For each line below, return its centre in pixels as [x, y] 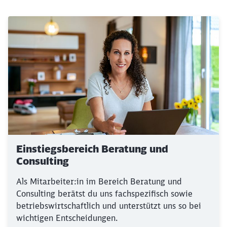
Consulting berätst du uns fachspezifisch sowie [104, 194]
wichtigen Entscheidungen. [67, 218]
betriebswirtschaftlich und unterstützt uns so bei [109, 206]
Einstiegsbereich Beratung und [92, 149]
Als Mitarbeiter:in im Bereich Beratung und [99, 181]
